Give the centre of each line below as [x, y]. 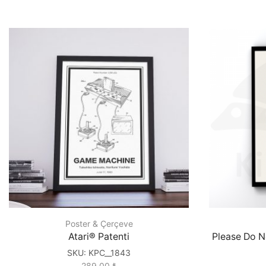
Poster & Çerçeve [99, 223]
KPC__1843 [110, 252]
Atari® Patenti [99, 236]
